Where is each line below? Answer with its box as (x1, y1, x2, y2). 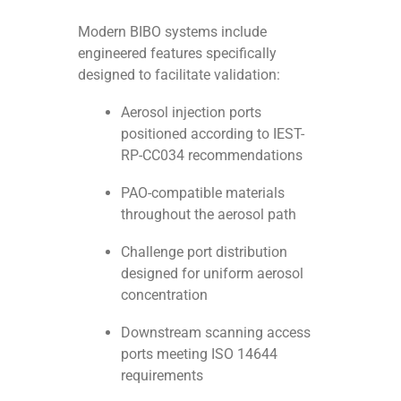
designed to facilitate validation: (78, 65, 281, 83)
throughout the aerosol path (121, 205, 297, 223)
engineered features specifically (78, 44, 277, 62)
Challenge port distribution (121, 243, 288, 260)
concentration (121, 286, 209, 303)
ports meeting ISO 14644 (121, 345, 278, 363)
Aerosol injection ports (121, 103, 262, 121)
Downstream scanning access (121, 323, 311, 341)
